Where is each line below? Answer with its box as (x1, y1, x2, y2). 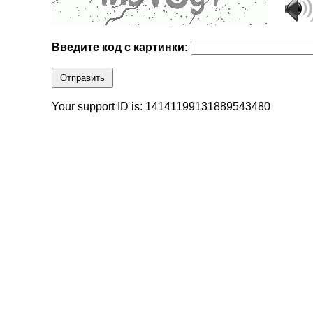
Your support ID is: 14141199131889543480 (52, 101, 271, 113)
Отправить (60, 73, 105, 84)
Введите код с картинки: (52, 41, 191, 54)
